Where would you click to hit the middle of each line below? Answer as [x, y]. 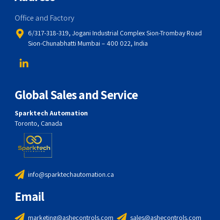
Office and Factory [44, 18]
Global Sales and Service [76, 95]
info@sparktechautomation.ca [71, 175]
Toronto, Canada [39, 124]
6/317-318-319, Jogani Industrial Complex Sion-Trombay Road [115, 33]
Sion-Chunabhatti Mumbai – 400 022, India [88, 43]
